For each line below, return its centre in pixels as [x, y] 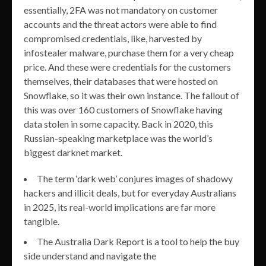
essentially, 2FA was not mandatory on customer [121, 9]
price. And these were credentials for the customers [127, 66]
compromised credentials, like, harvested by [113, 38]
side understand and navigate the [90, 255]
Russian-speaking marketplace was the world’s [118, 138]
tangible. [42, 221]
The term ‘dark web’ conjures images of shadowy [135, 178]
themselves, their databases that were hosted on [121, 81]
